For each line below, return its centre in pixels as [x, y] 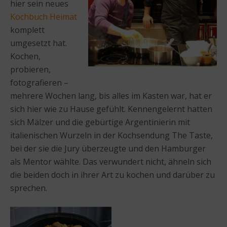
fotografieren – [39, 82]
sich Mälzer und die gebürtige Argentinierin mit [100, 122]
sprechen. [29, 188]
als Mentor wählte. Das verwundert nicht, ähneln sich [111, 161]
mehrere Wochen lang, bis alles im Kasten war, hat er [111, 96]
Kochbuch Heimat [44, 16]
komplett [27, 30]
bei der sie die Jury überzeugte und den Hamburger [108, 148]
